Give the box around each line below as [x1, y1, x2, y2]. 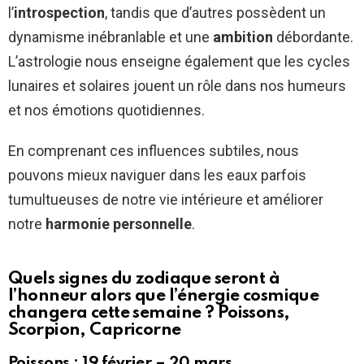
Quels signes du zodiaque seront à [8, 271, 280, 288]
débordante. [273, 28, 353, 46]
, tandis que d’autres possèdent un [105, 4, 326, 22]
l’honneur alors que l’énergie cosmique [8, 288, 319, 305]
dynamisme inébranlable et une [8, 28, 213, 46]
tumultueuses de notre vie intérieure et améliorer [8, 191, 323, 209]
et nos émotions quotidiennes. [8, 102, 205, 119]
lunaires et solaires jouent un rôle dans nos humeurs [8, 77, 346, 95]
